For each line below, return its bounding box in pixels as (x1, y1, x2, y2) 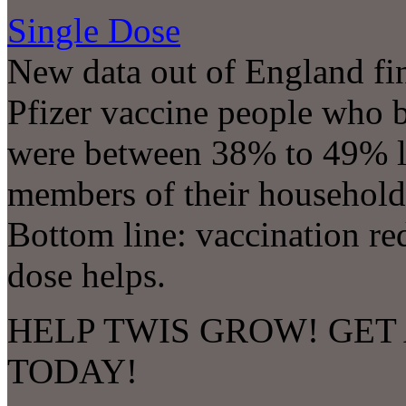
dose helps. (7, 256, 166, 295)
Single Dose (7, 11, 180, 51)
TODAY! (7, 352, 138, 391)
